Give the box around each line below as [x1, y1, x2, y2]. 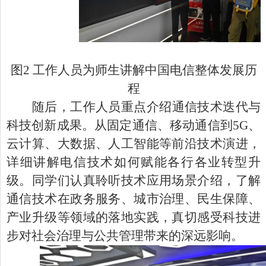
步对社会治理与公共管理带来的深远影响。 [7, 229, 243, 243]
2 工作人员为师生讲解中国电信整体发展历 [23, 63, 257, 78]
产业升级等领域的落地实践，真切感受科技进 [7, 210, 261, 225]
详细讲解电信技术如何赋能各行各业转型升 [7, 155, 261, 170]
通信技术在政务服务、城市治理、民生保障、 [7, 192, 261, 207]
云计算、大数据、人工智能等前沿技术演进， [7, 137, 261, 151]
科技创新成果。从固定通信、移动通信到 [7, 118, 233, 133]
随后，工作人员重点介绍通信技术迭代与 [32, 100, 261, 115]
